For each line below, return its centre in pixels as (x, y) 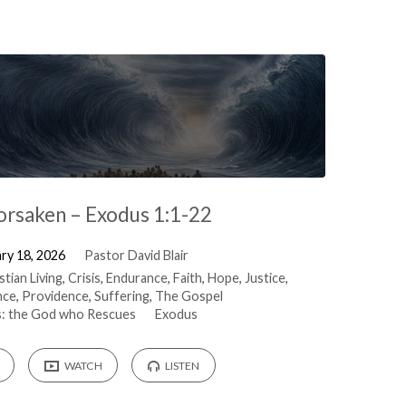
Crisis (84, 277)
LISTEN (181, 366)
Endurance (136, 277)
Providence (55, 295)
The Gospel (188, 295)
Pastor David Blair (136, 255)
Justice (265, 277)
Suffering (121, 295)
